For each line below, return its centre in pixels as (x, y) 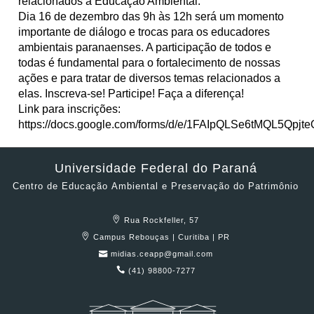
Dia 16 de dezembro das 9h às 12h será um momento (151, 16)
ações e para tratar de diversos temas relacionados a (149, 78)
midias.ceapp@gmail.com (163, 253)
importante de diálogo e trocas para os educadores (144, 32)
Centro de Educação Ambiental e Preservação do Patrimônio (156, 186)
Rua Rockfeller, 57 (163, 220)
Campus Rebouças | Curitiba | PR (163, 237)
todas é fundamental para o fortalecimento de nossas (149, 62)
